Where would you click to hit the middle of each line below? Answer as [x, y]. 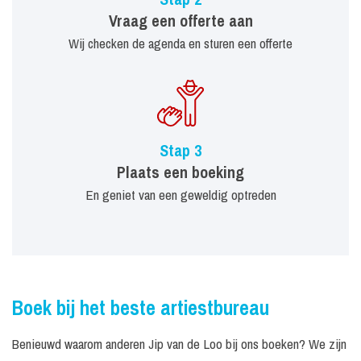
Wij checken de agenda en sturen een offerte [180, 44]
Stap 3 [180, 151]
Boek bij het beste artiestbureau [141, 308]
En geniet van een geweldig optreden [180, 195]
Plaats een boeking [180, 172]
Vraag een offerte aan [180, 21]
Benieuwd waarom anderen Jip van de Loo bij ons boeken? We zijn [179, 344]
